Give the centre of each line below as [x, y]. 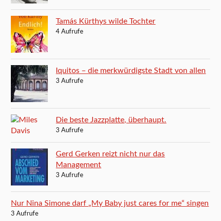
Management [79, 165]
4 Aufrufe [70, 32]
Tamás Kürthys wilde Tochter [106, 21]
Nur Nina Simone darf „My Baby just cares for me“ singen [110, 203]
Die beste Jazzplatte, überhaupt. [111, 120]
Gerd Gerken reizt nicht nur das [110, 154]
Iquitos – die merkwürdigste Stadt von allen [131, 70]
